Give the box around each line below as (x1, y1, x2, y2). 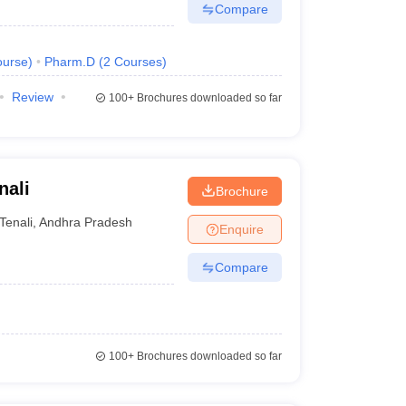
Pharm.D (43, 54, 95, 69)
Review (11, 90, 53, 104)
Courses (113, 54, 162, 69)
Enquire (218, 221, 264, 237)
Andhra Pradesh (39, 214, 133, 229)
